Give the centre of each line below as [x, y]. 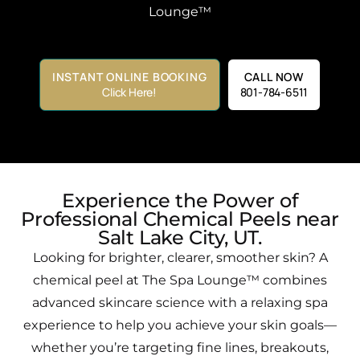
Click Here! [130, 92]
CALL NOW [274, 76]
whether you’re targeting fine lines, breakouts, [180, 347]
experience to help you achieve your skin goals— [180, 325]
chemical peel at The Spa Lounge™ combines [180, 280]
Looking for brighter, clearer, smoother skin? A [180, 257]
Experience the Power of [180, 200]
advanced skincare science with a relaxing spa [180, 302]
